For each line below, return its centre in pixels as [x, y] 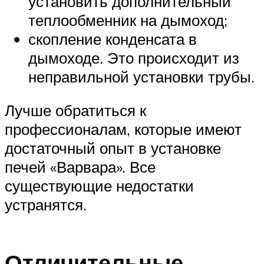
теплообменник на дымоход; [128, 20]
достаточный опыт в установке [113, 148]
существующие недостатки [99, 186]
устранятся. [46, 205]
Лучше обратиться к [75, 110]
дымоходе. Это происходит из [134, 57]
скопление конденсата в [113, 39]
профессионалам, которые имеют [123, 129]
